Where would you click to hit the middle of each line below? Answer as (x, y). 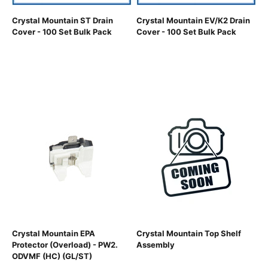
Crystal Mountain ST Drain (63, 21)
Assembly (156, 245)
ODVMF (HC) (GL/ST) (52, 256)
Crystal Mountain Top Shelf (189, 234)
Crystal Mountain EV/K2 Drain (193, 21)
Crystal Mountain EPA (54, 234)
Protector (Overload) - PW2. (65, 245)
